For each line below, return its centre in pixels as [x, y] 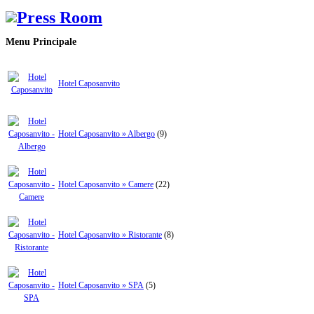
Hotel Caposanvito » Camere [106, 185]
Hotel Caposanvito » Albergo [107, 134]
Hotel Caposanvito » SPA [101, 286]
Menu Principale [41, 42]
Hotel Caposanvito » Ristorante [110, 235]
